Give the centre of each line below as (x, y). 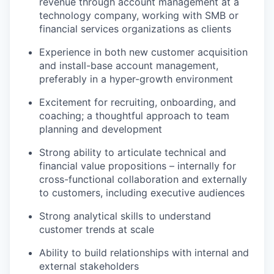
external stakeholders (89, 266)
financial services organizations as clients (135, 29)
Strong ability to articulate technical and (133, 152)
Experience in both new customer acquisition (143, 52)
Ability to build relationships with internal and (144, 253)
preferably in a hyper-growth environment (136, 79)
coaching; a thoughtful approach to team (134, 116)
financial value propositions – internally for (138, 166)
